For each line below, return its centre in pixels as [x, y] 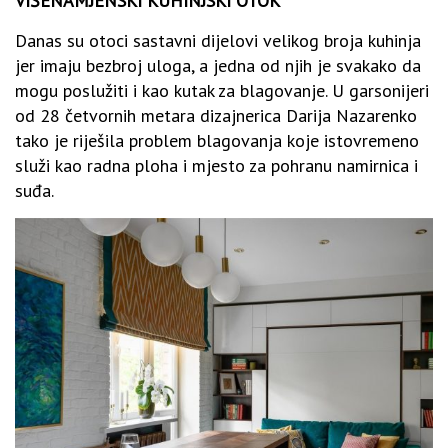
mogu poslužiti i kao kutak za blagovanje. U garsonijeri [222, 91]
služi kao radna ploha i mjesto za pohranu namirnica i [216, 166]
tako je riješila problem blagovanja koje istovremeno [217, 141]
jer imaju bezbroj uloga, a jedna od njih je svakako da [218, 66]
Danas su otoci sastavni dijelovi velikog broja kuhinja [218, 41]
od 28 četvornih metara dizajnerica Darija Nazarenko [216, 116]
